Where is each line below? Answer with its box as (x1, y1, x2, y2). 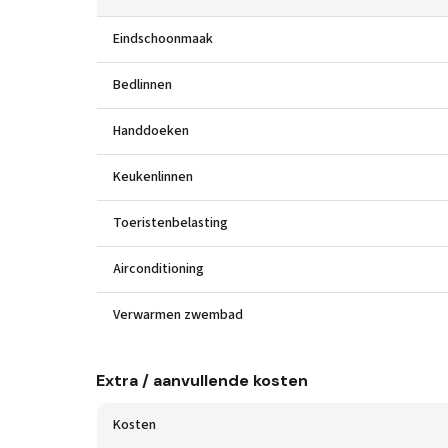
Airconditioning (113, 259, 204, 279)
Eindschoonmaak (113, 29, 213, 49)
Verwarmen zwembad (113, 305, 243, 325)
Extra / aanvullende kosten (96, 370, 308, 391)
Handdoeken (113, 121, 189, 141)
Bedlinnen (113, 75, 172, 95)
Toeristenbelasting (113, 213, 228, 233)
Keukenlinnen (113, 167, 193, 187)
